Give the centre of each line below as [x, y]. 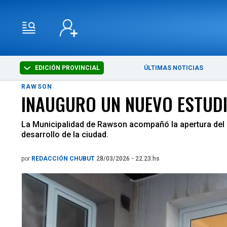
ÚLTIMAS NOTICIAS [174, 68]
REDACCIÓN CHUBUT [64, 159]
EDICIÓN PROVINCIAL [67, 68]
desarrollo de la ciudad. [66, 135]
